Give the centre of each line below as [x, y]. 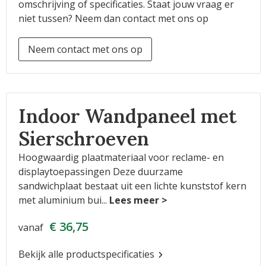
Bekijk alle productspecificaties [87, 254]
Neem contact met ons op [85, 49]
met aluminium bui [60, 200]
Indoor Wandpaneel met [127, 116]
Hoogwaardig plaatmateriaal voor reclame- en [121, 157]
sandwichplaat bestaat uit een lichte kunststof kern [132, 186]
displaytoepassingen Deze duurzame [100, 172]
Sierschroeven [83, 139]
